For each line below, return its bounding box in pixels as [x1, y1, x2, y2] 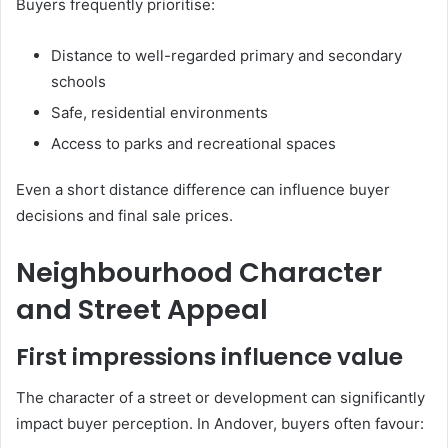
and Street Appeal [16, 290, 268, 328]
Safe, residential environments [51, 102, 268, 122]
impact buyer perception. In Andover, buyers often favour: [16, 413, 424, 433]
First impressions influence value [16, 341, 403, 374]
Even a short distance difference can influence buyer [16, 179, 390, 199]
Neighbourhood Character [16, 253, 382, 291]
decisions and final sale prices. [16, 205, 233, 225]
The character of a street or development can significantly [16, 387, 425, 407]
